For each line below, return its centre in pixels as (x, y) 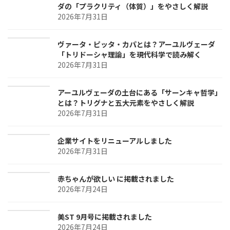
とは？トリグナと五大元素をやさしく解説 (126, 102)
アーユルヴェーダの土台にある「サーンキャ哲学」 (140, 92)
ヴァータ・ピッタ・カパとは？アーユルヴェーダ (136, 44)
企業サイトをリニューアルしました (115, 140)
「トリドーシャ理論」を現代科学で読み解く (129, 54)
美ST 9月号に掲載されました (105, 216)
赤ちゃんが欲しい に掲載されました (116, 178)
